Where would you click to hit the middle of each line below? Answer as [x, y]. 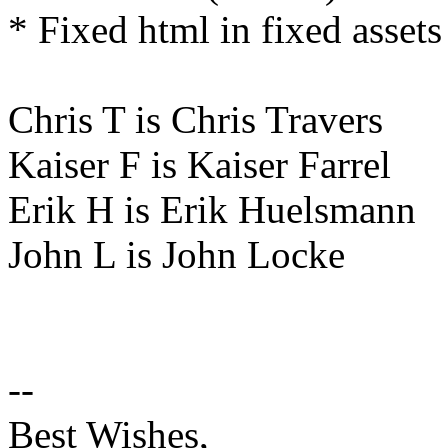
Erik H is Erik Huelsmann [212, 209]
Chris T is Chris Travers [195, 119]
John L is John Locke [176, 254]
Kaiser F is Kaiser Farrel [199, 164]
